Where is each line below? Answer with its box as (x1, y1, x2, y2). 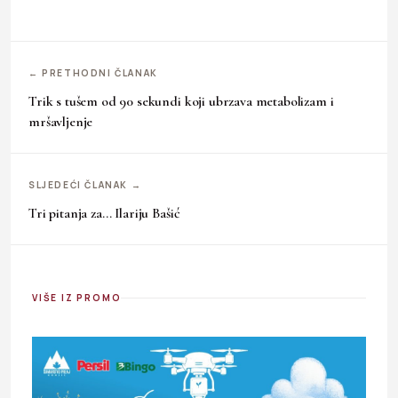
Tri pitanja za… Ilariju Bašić (28, 203, 180, 222)
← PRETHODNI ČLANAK (28, 66, 158, 79)
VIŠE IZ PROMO (32, 291, 122, 304)
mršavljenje (28, 112, 93, 131)
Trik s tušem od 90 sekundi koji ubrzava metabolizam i (28, 92, 334, 110)
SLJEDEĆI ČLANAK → (28, 178, 142, 191)
